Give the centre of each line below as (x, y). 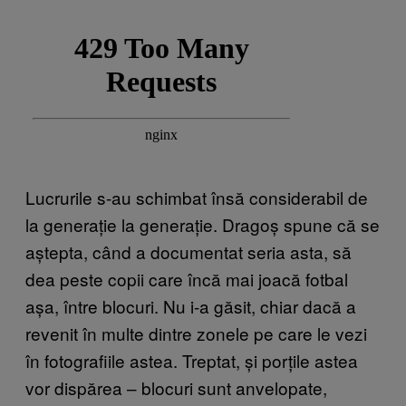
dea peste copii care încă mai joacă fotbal (187, 278)
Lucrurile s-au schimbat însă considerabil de (197, 197)
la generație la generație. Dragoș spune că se (203, 224)
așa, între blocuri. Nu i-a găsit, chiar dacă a (191, 305)
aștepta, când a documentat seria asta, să (188, 251)
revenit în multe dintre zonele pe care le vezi (196, 333)
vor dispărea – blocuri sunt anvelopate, (176, 387)
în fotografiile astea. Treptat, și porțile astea (192, 360)
